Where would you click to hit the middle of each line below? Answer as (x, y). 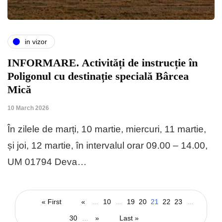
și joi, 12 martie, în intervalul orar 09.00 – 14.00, (108, 146)
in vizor (36, 41)
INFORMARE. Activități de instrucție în (103, 63)
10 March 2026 (28, 108)
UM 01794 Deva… (47, 162)
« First (52, 202)
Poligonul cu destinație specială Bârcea (98, 76)
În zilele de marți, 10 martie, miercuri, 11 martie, (107, 129)
